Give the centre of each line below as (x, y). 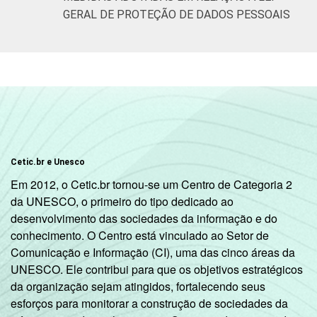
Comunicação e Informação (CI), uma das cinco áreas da (153, 252)
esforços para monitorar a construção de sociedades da (149, 303)
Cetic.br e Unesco (48, 162)
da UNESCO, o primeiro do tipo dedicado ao (122, 201)
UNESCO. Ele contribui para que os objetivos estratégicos (157, 269)
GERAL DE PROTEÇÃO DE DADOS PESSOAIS (177, 14)
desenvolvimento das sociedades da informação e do (144, 218)
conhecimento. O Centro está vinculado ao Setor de (140, 235)
